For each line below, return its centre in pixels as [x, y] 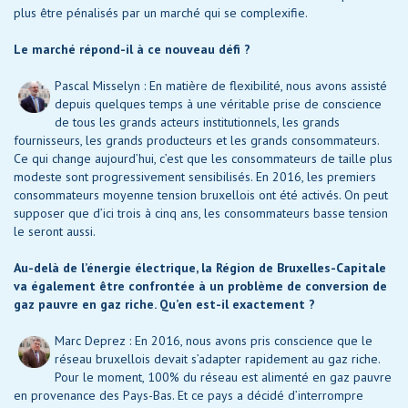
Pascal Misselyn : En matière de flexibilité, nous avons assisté [221, 86]
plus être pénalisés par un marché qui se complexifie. [161, 13]
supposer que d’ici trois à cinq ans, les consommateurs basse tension [201, 214]
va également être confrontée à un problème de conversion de [200, 286]
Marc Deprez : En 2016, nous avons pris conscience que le [214, 341]
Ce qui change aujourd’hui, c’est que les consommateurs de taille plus [203, 159]
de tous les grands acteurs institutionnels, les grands [197, 122]
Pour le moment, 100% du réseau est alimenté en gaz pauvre [223, 377]
